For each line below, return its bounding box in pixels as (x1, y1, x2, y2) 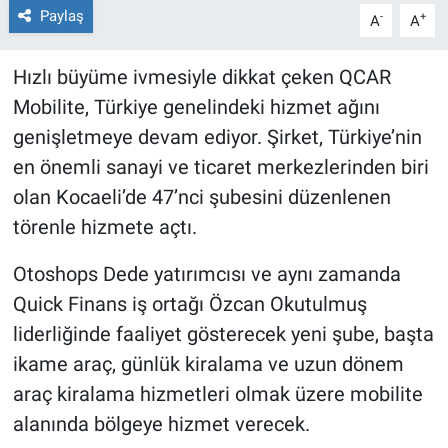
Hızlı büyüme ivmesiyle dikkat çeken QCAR (12, 65, 391, 90)
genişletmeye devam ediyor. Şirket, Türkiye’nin (12, 125, 422, 150)
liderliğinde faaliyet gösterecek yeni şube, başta (12, 322, 434, 347)
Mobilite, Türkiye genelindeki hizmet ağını (12, 95, 380, 120)
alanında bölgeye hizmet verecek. (12, 412, 310, 437)
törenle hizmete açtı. (12, 215, 197, 240)
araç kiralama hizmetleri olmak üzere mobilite (12, 382, 423, 407)
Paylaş (39, 7, 84, 26)
